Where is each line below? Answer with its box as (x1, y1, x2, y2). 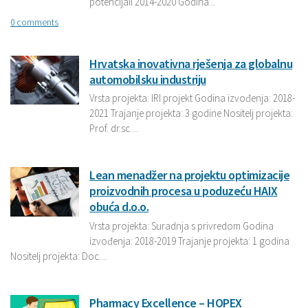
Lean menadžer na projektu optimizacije (89, 167, 289, 184)
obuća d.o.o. (89, 199, 148, 215)
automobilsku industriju (89, 71, 206, 87)
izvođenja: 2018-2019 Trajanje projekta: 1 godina (89, 234, 289, 247)
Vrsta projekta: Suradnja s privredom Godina (89, 219, 274, 232)
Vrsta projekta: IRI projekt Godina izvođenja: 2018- (89, 91, 295, 105)
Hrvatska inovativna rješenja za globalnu (89, 55, 292, 71)
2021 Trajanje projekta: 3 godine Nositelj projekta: (89, 107, 293, 120)
